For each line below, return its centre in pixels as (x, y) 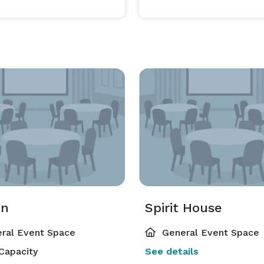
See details (172, 251)
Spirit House (184, 208)
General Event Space (209, 232)
